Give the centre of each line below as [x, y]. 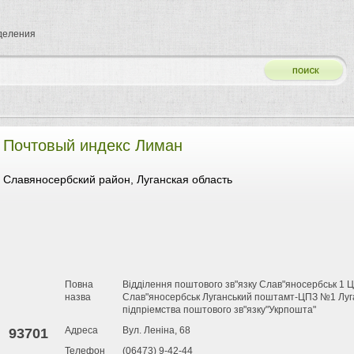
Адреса [81, 330]
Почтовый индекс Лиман [93, 145]
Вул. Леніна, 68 [156, 330]
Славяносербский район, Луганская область [118, 179]
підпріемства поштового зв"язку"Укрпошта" [219, 310]
